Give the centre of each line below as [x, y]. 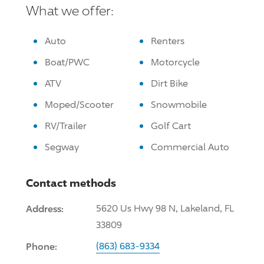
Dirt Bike [169, 83]
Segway [62, 147]
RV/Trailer [66, 126]
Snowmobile [179, 104]
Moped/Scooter [79, 104]
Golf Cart [171, 126]
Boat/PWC [67, 62]
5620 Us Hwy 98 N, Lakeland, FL [165, 208]
